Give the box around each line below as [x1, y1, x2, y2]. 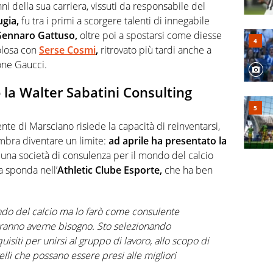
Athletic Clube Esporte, [57, 163, 162, 177]
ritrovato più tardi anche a [98, 43, 211, 57]
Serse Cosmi [39, 43, 96, 57]
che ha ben [162, 163, 213, 177]
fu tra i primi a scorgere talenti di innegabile [19, 13, 210, 27]
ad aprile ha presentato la [108, 134, 227, 148]
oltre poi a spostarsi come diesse [77, 28, 222, 42]
